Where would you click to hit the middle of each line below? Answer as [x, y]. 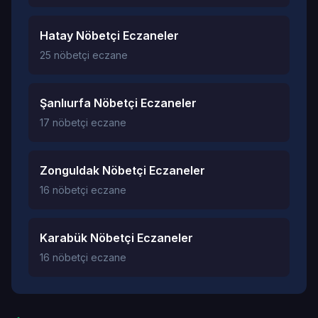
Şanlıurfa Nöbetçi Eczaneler [118, 103]
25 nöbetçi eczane [84, 55]
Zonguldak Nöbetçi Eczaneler [122, 170]
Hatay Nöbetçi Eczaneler [109, 35]
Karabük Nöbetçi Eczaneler [116, 238]
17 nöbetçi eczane [83, 122]
